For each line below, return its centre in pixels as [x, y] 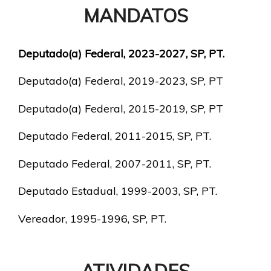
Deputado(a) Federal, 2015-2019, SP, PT [121, 108]
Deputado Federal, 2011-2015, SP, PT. [115, 136]
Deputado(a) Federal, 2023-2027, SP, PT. [121, 53]
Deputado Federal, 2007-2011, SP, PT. [115, 163]
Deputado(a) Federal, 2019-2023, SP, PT [121, 81]
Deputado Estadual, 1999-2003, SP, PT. [118, 191]
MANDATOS [135, 15]
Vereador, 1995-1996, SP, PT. [92, 218]
